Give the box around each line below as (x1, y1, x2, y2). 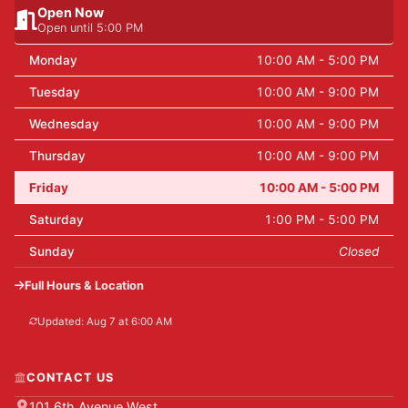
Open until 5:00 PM (37, 21, 143, 36)
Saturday (29, 211, 84, 227)
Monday (29, 52, 77, 67)
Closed (339, 243, 379, 259)
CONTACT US (26, 370, 115, 384)
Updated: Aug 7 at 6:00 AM (37, 314, 172, 328)
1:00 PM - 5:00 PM (264, 211, 379, 227)
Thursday (29, 148, 86, 163)
